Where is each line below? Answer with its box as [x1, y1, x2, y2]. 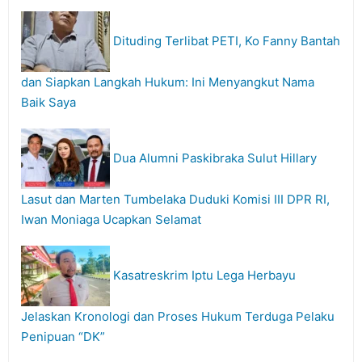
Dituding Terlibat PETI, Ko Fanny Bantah [113, 32, 340, 48]
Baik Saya [21, 94, 76, 110]
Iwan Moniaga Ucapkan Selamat [21, 211, 201, 227]
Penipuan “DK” [21, 328, 108, 344]
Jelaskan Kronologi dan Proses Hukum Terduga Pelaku [21, 308, 335, 324]
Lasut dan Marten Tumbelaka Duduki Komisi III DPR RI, [21, 191, 330, 207]
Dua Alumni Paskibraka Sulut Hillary [113, 149, 317, 166]
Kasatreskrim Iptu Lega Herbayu [113, 267, 296, 283]
